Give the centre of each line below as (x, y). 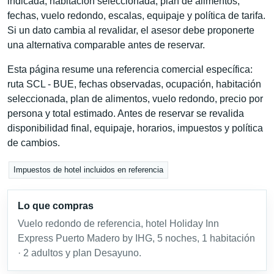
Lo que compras (56, 206)
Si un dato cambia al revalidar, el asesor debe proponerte (131, 30)
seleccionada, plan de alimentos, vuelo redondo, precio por (135, 98)
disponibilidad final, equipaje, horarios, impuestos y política (135, 128)
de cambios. (34, 143)
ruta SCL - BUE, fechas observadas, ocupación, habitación (134, 84)
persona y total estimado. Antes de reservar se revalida (126, 113)
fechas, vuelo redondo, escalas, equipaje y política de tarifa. (136, 15)
